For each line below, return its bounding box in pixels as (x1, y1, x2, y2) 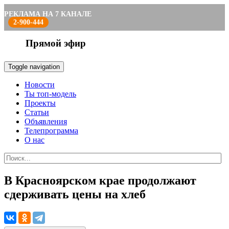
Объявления (25, 117, 67, 126)
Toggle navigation (8, 63, 60, 71)
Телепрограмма (25, 126, 78, 135)
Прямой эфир (26, 38, 86, 49)
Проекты (25, 99, 56, 107)
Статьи (25, 108, 49, 117)
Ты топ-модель (25, 89, 76, 98)
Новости (25, 80, 55, 89)
